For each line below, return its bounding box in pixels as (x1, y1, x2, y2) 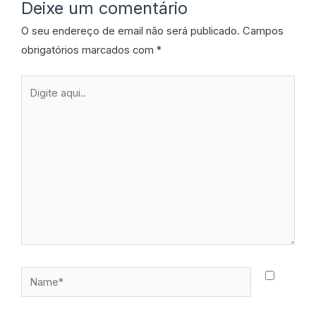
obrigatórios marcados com (21, 44, 157, 57)
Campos (243, 25, 284, 38)
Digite (20, 77, 49, 90)
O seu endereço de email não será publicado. (21, 25, 240, 38)
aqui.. (20, 96, 46, 109)
